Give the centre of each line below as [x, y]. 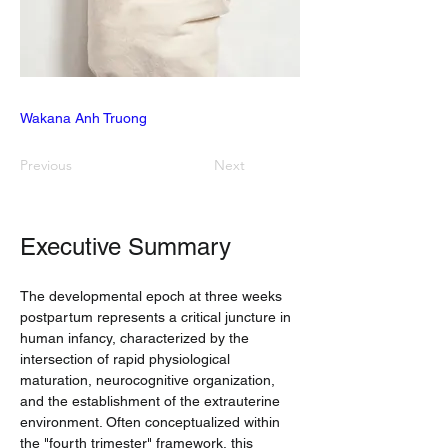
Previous [46, 165]
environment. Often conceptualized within [152, 422]
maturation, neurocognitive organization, [149, 380]
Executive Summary [125, 246]
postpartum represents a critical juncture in [157, 317]
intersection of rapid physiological [127, 359]
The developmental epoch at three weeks [153, 296]
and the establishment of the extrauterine [152, 401]
